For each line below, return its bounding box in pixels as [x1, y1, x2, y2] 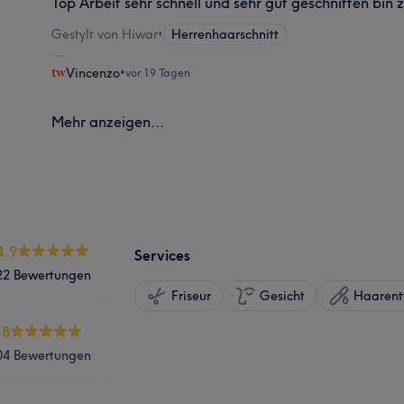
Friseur [171, 287, 211, 304]
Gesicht [260, 287, 305, 304]
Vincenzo [66, 64, 121, 81]
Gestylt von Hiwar [51, 25, 159, 42]
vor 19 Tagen [125, 65, 191, 79]
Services [134, 245, 190, 264]
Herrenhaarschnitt [171, 25, 280, 42]
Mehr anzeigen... [51, 112, 165, 131]
